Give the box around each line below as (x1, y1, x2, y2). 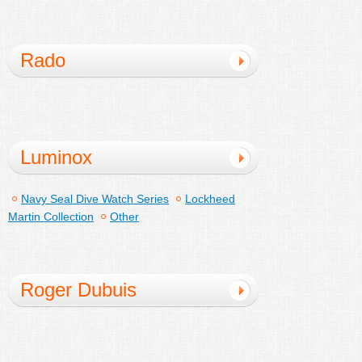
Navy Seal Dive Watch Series (21, 192, 169, 205)
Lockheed (185, 192, 235, 205)
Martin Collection (8, 209, 94, 223)
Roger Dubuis (20, 278, 137, 301)
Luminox (20, 145, 92, 168)
